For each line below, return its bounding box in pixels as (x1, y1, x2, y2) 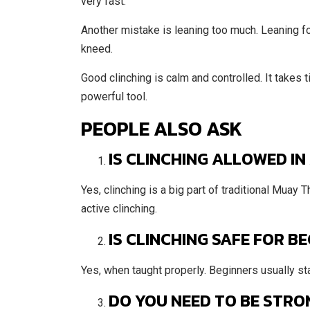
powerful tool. (81, 90, 147, 103)
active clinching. (81, 202, 157, 215)
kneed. (81, 42, 113, 55)
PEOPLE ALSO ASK (81, 114, 242, 143)
